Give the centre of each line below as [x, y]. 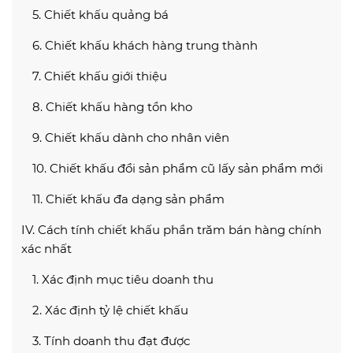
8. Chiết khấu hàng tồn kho [112, 106]
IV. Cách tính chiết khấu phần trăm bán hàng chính [171, 229]
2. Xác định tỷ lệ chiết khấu [110, 310]
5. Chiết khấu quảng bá [100, 14]
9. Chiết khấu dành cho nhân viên [131, 137]
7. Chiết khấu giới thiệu [100, 76]
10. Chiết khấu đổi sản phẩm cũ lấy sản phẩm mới [178, 168]
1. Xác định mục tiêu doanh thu [123, 279]
